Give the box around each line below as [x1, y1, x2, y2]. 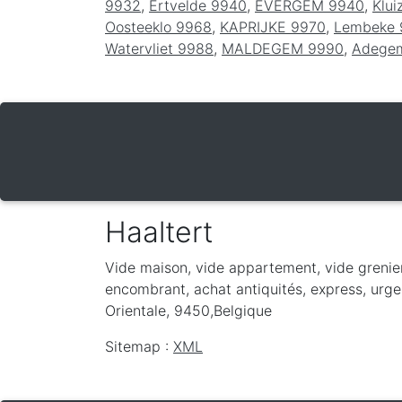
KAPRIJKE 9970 [220, 17, 326, 36]
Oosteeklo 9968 [105, 17, 212, 36]
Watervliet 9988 [105, 39, 214, 57]
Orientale [105, 301, 166, 319]
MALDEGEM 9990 [222, 39, 344, 57]
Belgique [214, 301, 272, 319]
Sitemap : [105, 336, 173, 355]
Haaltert [105, 214, 213, 249]
